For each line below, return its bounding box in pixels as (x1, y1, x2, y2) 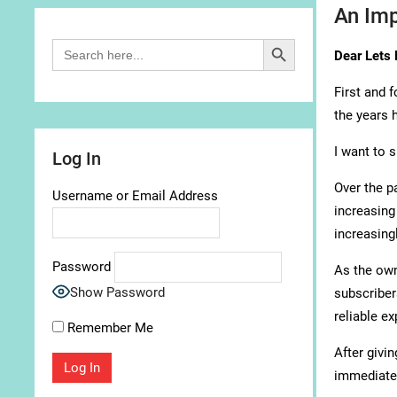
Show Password (70, 284, 165, 300)
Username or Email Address (52, 188, 218, 204)
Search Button (261, 30, 301, 46)
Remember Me (64, 320, 153, 336)
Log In (52, 148, 101, 169)
